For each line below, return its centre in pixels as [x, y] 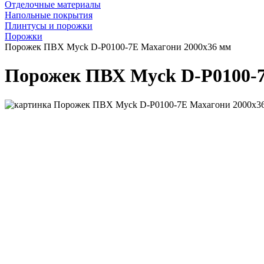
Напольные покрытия [49, 15]
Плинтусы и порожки [49, 25]
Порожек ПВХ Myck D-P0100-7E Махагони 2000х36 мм [118, 47]
